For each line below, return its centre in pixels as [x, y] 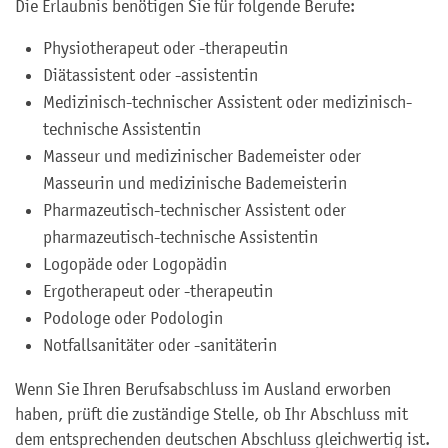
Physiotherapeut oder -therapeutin [165, 48]
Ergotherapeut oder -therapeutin [158, 291]
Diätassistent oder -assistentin [150, 75]
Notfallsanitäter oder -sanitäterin [160, 345]
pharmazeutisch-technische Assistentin [180, 237]
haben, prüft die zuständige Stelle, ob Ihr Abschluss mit [211, 414]
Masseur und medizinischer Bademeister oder [202, 156]
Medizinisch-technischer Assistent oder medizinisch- [227, 102]
